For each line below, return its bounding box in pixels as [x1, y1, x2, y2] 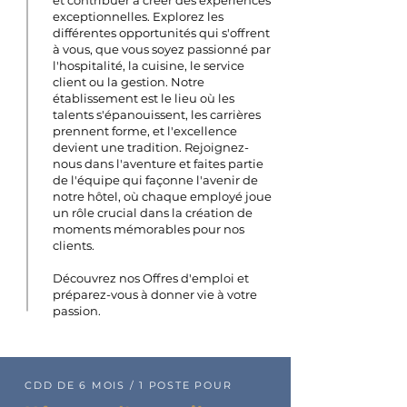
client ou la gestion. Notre [53, 74, 204, 89]
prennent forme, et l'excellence [53, 124, 237, 138]
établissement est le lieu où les [53, 91, 234, 105]
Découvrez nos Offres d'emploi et [53, 271, 249, 285]
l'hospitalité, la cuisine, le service [53, 58, 244, 73]
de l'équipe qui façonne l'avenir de [53, 173, 258, 187]
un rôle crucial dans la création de [53, 205, 253, 220]
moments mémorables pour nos [53, 222, 244, 236]
